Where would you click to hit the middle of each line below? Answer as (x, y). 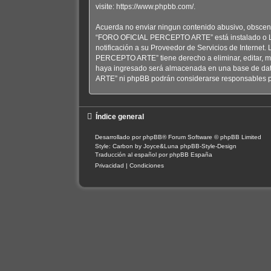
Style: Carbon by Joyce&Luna (137, 146)
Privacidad (109, 165)
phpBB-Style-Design (208, 146)
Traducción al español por (132, 154)
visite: (106, 6)
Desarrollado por (119, 137)
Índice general (119, 116)
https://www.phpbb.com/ (155, 6)
